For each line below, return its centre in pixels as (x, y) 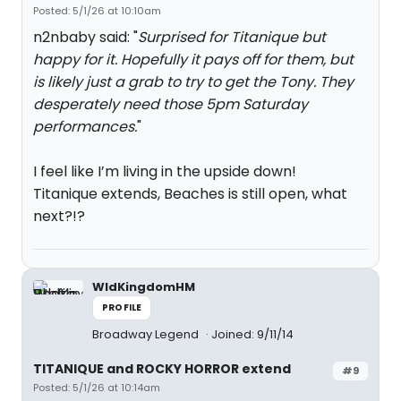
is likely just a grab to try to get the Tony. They (193, 82)
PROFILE (122, 307)
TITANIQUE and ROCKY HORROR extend (162, 369)
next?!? (59, 216)
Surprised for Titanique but (232, 37)
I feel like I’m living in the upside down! (165, 171)
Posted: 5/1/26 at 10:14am (97, 388)
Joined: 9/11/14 (252, 334)
